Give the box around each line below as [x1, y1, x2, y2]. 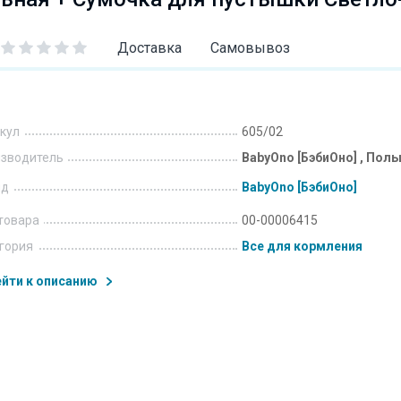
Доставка [117, 39, 182, 56]
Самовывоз [210, 39, 290, 56]
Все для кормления [241, 239, 363, 253]
